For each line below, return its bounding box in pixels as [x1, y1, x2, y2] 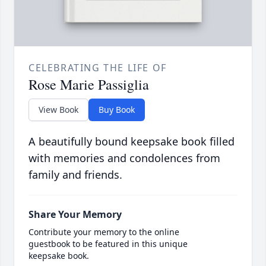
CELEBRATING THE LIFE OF [28, 61, 167, 75]
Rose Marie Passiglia [28, 75, 149, 94]
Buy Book [99, 104, 135, 116]
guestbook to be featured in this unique [28, 238, 188, 250]
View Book [39, 104, 78, 116]
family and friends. [28, 167, 122, 182]
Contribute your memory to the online [28, 226, 179, 238]
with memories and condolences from [28, 151, 220, 166]
